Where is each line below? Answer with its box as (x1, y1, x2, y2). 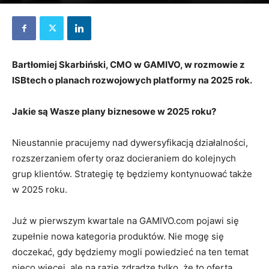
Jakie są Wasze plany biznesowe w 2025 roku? (12, 106, 216, 117)
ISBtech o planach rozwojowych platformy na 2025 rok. (12, 74, 252, 86)
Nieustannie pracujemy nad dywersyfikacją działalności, (12, 137, 248, 148)
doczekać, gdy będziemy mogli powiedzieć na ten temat (12, 246, 249, 258)
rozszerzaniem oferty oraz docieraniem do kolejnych (12, 153, 236, 164)
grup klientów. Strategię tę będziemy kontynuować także (12, 168, 252, 180)
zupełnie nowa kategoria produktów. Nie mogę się (12, 231, 224, 242)
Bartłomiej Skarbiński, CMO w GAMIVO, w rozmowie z (12, 59, 245, 70)
